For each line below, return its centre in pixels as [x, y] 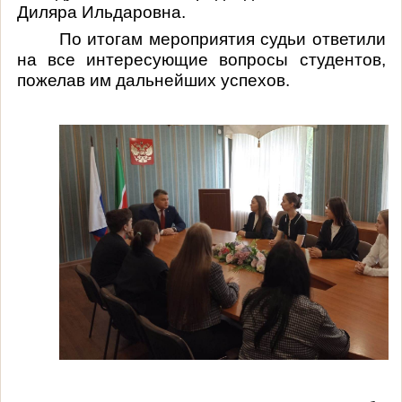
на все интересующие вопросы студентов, [201, 59]
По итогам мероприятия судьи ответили [222, 39]
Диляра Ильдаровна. [101, 12]
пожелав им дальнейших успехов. [153, 80]
